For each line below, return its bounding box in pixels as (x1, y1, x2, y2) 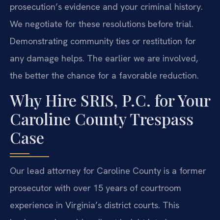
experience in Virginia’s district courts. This (10, 199, 179, 211)
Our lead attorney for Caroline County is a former (10, 165, 206, 177)
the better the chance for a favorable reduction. (10, 69, 199, 81)
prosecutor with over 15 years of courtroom (10, 182, 181, 194)
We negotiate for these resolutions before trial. (10, 18, 193, 29)
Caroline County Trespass (10, 108, 193, 130)
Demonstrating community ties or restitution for (10, 35, 196, 47)
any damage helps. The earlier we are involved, (10, 52, 198, 64)
